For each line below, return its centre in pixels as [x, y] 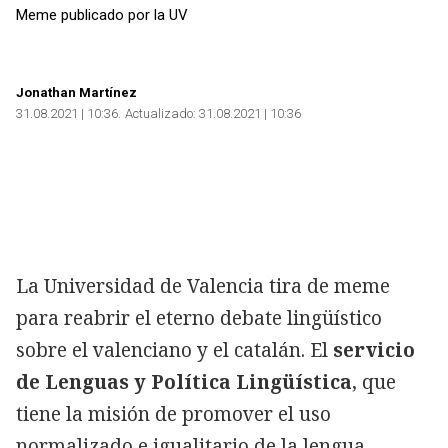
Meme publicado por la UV [102, 14]
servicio [374, 349]
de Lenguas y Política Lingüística [184, 381]
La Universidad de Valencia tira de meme [203, 285]
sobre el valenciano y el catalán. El [174, 349]
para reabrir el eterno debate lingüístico [199, 317]
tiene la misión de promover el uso [173, 413]
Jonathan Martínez [76, 92]
